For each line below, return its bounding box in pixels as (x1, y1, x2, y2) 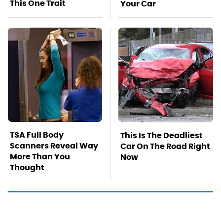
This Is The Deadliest (120, 130, 203, 141)
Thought (10, 162, 44, 173)
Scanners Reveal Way (10, 140, 98, 151)
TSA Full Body (10, 129, 64, 140)
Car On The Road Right (120, 141, 210, 151)
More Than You (10, 151, 70, 162)
